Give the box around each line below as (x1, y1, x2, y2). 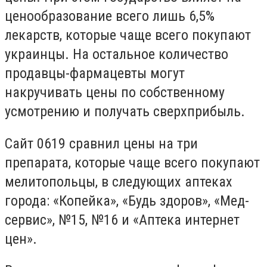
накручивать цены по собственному (5, 84, 225, 101)
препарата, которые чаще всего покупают (5, 154, 260, 171)
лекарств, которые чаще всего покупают (5, 27, 251, 44)
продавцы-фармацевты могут (5, 65, 185, 82)
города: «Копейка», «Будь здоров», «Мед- (5, 192, 249, 209)
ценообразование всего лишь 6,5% (5, 8, 215, 25)
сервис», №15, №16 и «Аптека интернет (5, 211, 240, 228)
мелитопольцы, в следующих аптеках (5, 173, 232, 190)
